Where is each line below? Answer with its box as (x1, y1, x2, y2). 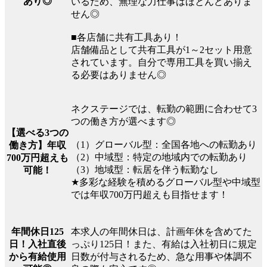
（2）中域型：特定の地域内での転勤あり (71, 151, 247, 162)
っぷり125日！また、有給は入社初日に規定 (71, 238, 257, 249)
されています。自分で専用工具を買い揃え (71, 57, 252, 67)
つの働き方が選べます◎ (71, 116, 176, 126)
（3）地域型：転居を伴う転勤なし (71, 164, 219, 175)
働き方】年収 (9, 140, 66, 151)
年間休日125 (11, 226, 64, 237)
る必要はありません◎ (71, 69, 166, 80)
